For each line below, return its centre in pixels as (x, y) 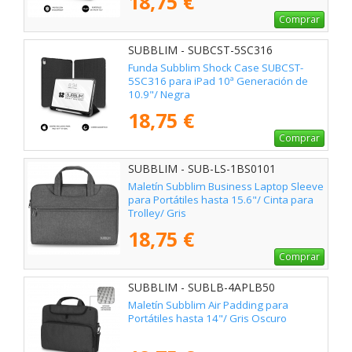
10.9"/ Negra (159, 95)
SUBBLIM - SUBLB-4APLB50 (202, 288)
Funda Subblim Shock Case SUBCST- (216, 68)
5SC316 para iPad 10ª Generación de (218, 81)
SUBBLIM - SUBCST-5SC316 (200, 50)
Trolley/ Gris (157, 213)
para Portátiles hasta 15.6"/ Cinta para (221, 200)
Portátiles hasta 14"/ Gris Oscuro (207, 319)
